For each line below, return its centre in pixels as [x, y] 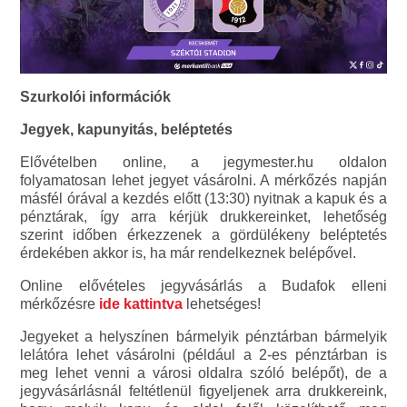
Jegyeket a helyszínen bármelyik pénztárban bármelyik [203, 336]
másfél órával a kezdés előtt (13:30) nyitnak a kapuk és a [203, 198]
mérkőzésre [60, 303]
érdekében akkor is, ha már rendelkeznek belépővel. [190, 253]
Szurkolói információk [96, 96]
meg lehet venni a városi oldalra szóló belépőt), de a [203, 372]
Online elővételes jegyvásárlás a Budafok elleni [203, 285]
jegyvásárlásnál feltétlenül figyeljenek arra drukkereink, [203, 391]
